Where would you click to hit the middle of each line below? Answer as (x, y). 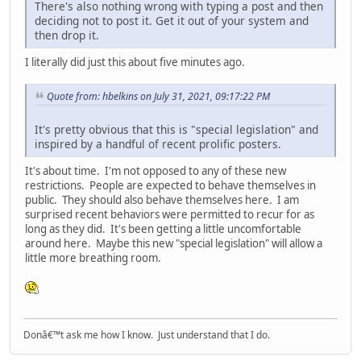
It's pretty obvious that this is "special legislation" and (176, 130)
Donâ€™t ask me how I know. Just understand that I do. (147, 334)
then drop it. (67, 35)
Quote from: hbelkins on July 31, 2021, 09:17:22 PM (158, 97)
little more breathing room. (93, 258)
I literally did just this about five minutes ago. (135, 62)
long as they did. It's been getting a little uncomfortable (163, 229)
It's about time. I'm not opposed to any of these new (156, 171)
